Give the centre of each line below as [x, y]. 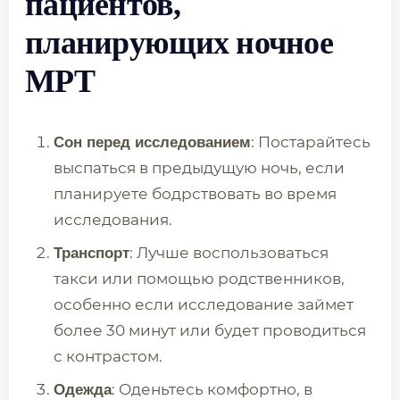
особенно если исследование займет [204, 304]
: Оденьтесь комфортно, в [212, 389]
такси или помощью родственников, [199, 279]
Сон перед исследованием [152, 142]
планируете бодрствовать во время [195, 194]
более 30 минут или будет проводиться [210, 330]
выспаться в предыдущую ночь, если [199, 168]
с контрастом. [108, 356]
